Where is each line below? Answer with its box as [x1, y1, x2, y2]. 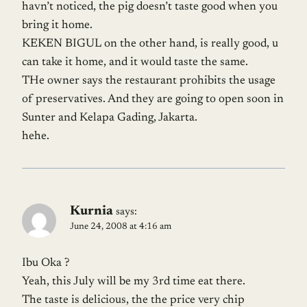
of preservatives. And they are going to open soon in [22, 94, 284, 106]
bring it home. [22, 20, 93, 32]
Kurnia [70, 205, 113, 219]
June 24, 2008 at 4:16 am [70, 222, 171, 232]
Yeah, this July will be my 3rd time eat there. [22, 275, 245, 288]
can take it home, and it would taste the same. [22, 57, 248, 69]
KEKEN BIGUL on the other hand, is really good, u [22, 38, 278, 51]
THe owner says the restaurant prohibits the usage [22, 75, 275, 88]
